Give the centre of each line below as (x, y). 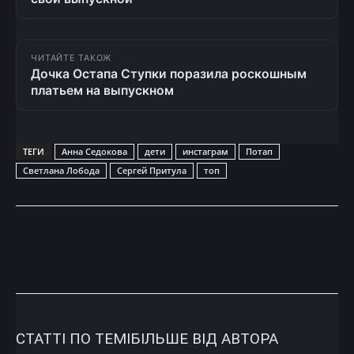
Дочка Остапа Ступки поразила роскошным (169, 73)
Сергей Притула (152, 170)
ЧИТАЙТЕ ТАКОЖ (72, 58)
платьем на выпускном (102, 90)
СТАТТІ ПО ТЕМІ (73, 338)
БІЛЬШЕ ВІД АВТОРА (204, 338)
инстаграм (205, 151)
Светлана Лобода (61, 170)
